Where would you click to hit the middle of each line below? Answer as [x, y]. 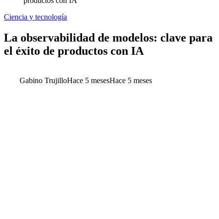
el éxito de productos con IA [74, 51]
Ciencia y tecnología [35, 17]
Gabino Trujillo [43, 80]
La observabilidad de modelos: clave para [108, 37]
